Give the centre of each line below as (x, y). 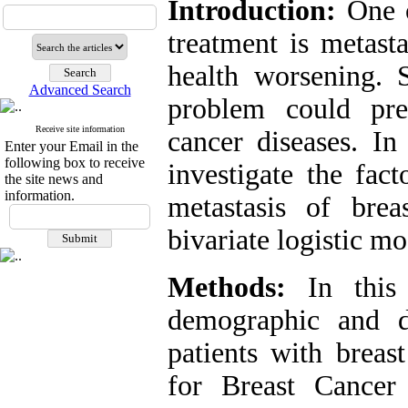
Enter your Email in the (71, 146)
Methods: (227, 287)
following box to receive (75, 163)
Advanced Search (80, 90)
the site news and (54, 179)
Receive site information (80, 129)
